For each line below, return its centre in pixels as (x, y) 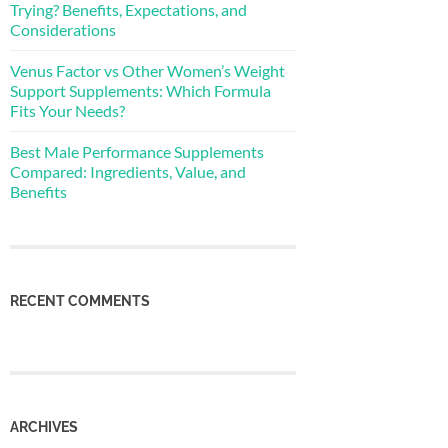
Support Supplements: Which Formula (140, 90)
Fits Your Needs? (67, 110)
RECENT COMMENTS (80, 300)
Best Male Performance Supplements (137, 151)
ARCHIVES (44, 427)
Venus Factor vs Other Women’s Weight (147, 70)
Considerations (63, 29)
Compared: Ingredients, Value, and (128, 171)
